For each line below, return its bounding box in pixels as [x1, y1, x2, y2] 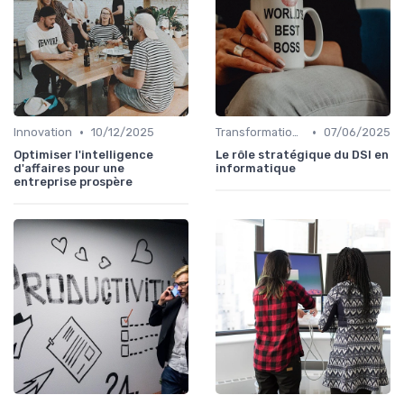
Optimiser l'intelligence [14, 148, 153, 162]
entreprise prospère [14, 175, 133, 189]
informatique [216, 161, 296, 176]
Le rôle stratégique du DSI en [216, 148, 389, 162]
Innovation [14, 125, 72, 140]
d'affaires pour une [14, 161, 124, 176]
